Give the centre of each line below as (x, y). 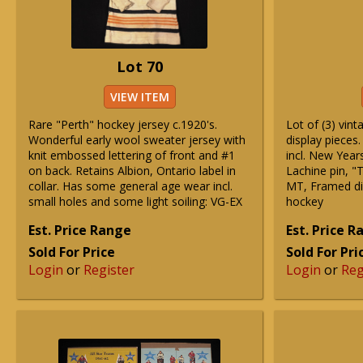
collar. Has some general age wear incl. (130, 186)
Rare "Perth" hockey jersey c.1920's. (123, 124)
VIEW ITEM (139, 97)
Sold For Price (72, 252)
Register (109, 270)
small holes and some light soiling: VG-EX (135, 201)
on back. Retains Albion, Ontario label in (132, 171)
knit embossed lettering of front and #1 (132, 155)
